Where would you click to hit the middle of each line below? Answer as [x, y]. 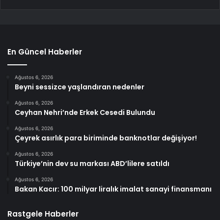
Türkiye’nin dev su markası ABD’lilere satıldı [92, 163]
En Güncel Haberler [45, 52]
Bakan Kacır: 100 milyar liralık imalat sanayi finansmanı [113, 189]
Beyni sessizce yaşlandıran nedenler [80, 87]
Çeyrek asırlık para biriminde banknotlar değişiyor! [106, 138]
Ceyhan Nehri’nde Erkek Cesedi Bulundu [85, 112]
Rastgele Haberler [43, 214]
